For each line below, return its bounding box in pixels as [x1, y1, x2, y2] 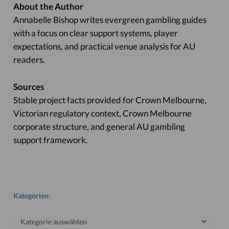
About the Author [13, 1, 83, 12]
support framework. [13, 134, 88, 145]
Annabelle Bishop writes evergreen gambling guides [13, 14, 207, 25]
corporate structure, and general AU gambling [13, 121, 185, 132]
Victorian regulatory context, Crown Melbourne [13, 108, 192, 119]
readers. [13, 54, 45, 65]
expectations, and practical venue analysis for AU [13, 41, 195, 52]
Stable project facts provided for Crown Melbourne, [13, 95, 207, 105]
